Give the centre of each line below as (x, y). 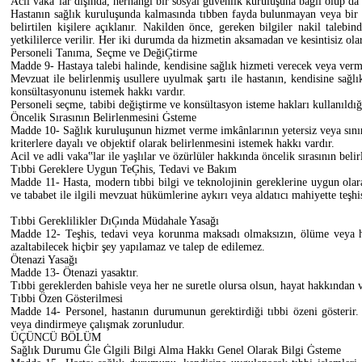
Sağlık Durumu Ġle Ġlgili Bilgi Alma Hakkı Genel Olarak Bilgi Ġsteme (176, 350)
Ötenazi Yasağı (44, 259)
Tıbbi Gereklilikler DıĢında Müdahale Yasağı (115, 221)
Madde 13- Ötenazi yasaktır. (75, 272)
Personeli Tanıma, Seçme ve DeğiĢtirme (104, 53)
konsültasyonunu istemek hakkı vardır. (98, 91)
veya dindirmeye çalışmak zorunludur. (98, 324)
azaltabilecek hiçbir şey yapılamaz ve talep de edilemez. (138, 246)
